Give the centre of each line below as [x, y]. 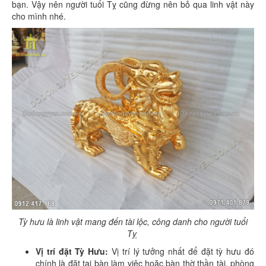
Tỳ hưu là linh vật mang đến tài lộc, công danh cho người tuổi [133, 221]
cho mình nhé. [40, 16]
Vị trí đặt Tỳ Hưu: [72, 251]
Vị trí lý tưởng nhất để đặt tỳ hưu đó [181, 251]
